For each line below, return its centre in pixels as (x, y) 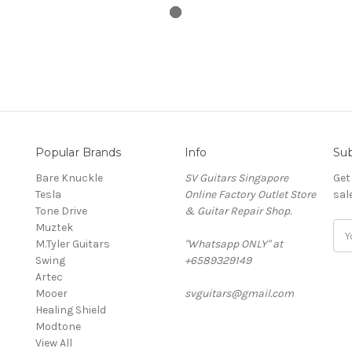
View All (54, 343)
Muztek (54, 228)
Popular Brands (79, 153)
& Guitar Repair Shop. (238, 211)
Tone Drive (61, 211)
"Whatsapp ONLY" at (233, 244)
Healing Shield (71, 310)
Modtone (58, 327)
